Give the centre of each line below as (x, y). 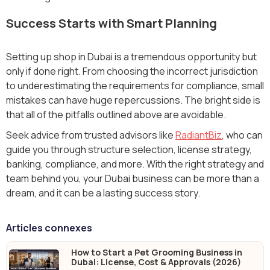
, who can (242, 135)
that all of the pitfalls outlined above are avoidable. (116, 114)
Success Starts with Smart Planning (111, 23)
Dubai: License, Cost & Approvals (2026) (156, 262)
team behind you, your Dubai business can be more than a (133, 178)
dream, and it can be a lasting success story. (103, 193)
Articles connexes (49, 228)
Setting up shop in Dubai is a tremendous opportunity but (131, 56)
